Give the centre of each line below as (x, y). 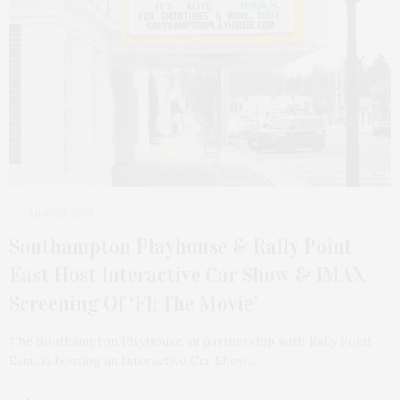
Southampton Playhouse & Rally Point (181, 247)
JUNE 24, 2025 (60, 214)
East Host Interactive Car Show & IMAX (187, 275)
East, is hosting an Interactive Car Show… (133, 361)
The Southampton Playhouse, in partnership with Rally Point (191, 342)
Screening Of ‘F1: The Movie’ (133, 304)
